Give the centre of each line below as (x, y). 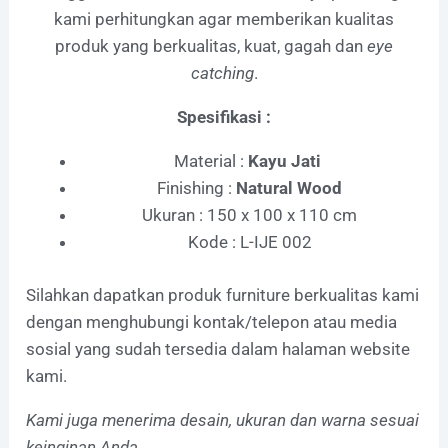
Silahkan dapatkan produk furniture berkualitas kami (223, 294)
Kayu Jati (286, 161)
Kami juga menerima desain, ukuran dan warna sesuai (223, 419)
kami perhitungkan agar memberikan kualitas (224, 19)
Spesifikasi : (224, 117)
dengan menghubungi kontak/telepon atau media (212, 321)
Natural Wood (287, 188)
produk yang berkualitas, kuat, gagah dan (211, 46)
